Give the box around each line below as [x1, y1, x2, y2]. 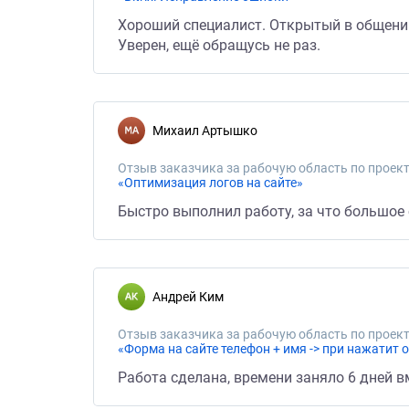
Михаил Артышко [163, 123, 257, 138]
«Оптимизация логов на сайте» [118, 175, 303, 190]
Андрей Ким [161, 289, 224, 304]
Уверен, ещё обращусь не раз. [118, 37, 320, 54]
